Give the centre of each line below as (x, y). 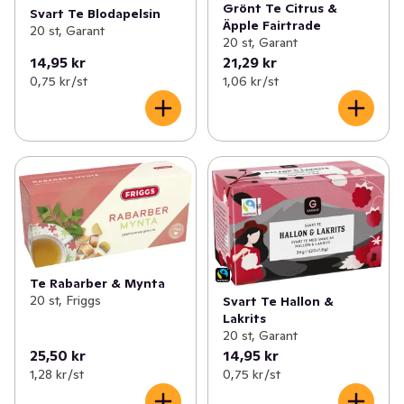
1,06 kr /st (250, 82)
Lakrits (244, 318)
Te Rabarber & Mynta (97, 284)
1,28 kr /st (57, 374)
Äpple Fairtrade (271, 26)
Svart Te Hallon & (278, 301)
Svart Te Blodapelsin (95, 13)
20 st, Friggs (65, 301)
